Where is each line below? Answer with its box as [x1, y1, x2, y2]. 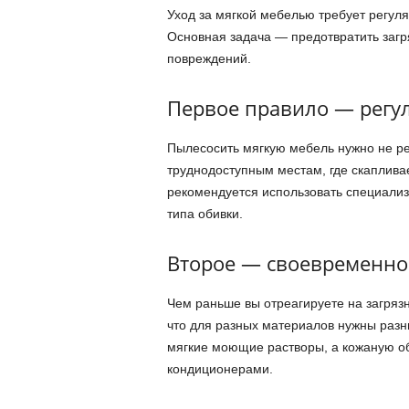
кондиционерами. [166, 361, 273, 376]
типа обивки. [166, 205, 243, 221]
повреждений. [166, 50, 251, 66]
